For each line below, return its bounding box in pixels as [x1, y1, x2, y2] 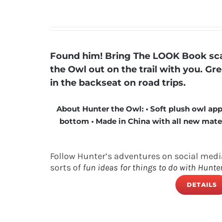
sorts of [50, 162, 83, 173]
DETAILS [187, 181, 218, 188]
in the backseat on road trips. [50, 77, 186, 88]
